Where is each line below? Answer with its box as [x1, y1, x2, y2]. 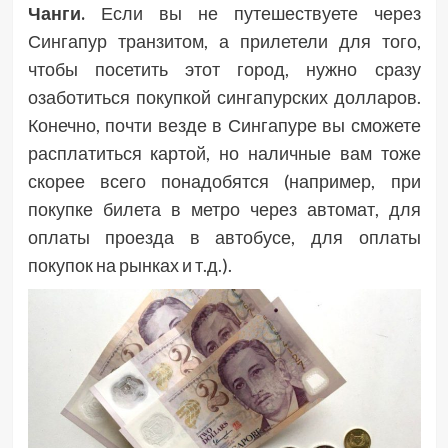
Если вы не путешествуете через [84, 2, 421, 25]
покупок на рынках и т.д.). [27, 254, 232, 277]
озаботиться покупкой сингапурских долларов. [27, 86, 421, 109]
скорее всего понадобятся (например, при [27, 170, 421, 193]
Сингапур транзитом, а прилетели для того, [27, 30, 421, 53]
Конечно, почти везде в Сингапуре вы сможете [27, 114, 421, 137]
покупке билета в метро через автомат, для [27, 198, 421, 221]
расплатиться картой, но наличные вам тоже [27, 142, 421, 165]
